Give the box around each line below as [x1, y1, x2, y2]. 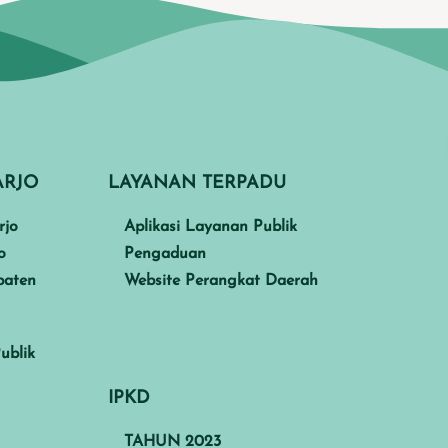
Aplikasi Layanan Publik [123, 218, 297, 235]
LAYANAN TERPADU [107, 173, 286, 193]
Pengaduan [123, 245, 206, 262]
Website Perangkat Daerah [123, 272, 318, 289]
